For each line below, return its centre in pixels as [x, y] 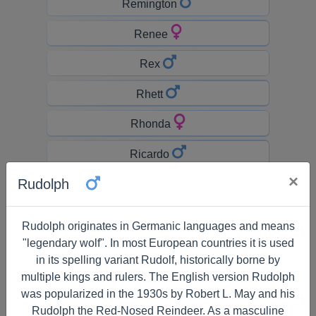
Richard [151, 184]
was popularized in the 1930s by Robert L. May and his [158, 294]
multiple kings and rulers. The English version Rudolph [158, 277]
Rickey [151, 244]
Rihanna [152, 304]
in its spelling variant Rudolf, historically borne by [158, 260]
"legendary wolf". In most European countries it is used [158, 243]
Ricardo [151, 154]
